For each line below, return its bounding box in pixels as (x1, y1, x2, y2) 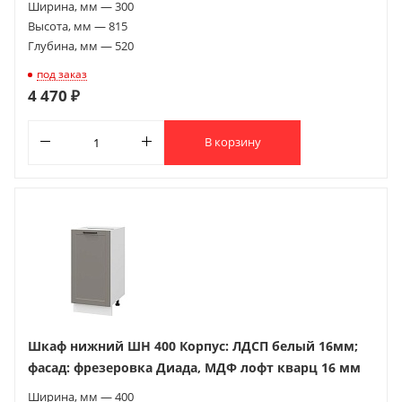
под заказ (37, 66, 87, 82)
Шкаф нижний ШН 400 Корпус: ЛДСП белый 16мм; (28, 336, 358, 354)
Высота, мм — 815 (28, 17, 127, 34)
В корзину (204, 134, 261, 151)
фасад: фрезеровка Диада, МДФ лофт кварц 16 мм (28, 358, 361, 376)
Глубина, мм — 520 (28, 37, 134, 54)
